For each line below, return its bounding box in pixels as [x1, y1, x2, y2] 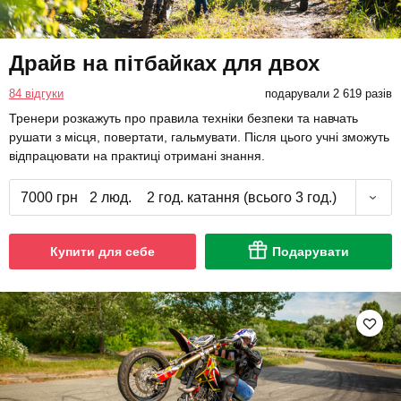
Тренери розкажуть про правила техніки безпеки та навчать [9, 111, 358, 126]
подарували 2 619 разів [264, 87, 392, 101]
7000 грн [20, 190, 78, 206]
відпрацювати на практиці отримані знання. [9, 149, 265, 164]
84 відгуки [9, 87, 64, 101]
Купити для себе [50, 244, 155, 260]
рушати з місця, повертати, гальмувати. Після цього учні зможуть [9, 130, 389, 145]
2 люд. [89, 190, 132, 206]
